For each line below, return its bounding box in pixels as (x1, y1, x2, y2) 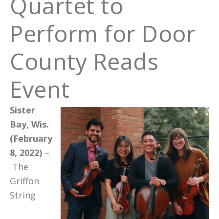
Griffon (10, 175, 39, 187)
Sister (10, 104, 35, 116)
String (10, 189, 36, 201)
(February (10, 132, 52, 144)
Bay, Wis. (10, 118, 49, 130)
